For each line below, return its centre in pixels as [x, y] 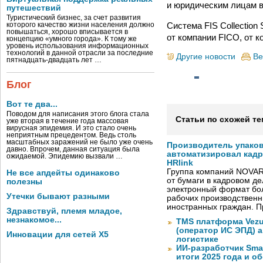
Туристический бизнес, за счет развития [74, 18]
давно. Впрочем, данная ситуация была [73, 149]
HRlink [180, 163]
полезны [24, 182]
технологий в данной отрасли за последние [80, 53]
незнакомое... [34, 220]
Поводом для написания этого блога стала [78, 114]
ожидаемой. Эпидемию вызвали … [65, 156]
